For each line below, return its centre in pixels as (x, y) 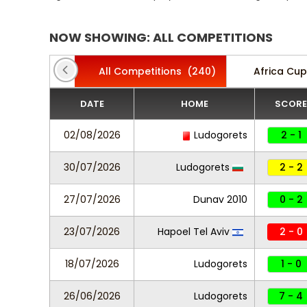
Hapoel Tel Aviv (195, 232)
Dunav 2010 (220, 199)
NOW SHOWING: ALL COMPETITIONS (161, 37)
